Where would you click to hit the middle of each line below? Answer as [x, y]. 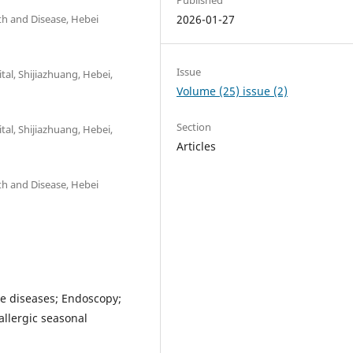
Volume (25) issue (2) [232, 91]
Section [194, 127]
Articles [197, 147]
